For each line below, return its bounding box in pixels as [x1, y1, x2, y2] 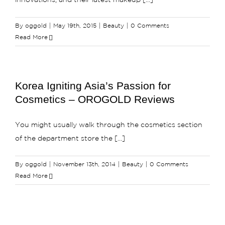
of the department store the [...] [15, 136, 125, 142]
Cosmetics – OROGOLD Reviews [15, 93, 175, 105]
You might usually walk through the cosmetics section [15, 122, 202, 128]
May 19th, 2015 [53, 23, 96, 29]
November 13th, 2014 [53, 162, 116, 167]
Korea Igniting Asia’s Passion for [15, 80, 171, 91]
